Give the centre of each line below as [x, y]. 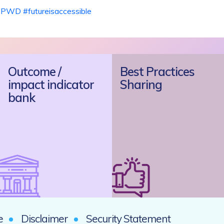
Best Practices [157, 72]
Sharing [141, 85]
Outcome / [34, 72]
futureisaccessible [60, 11]
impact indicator [51, 85]
